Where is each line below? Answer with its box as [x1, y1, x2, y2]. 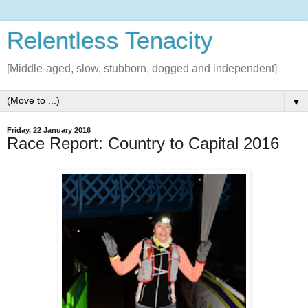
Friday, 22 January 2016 [7, 126, 91, 134]
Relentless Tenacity [7, 27, 213, 54]
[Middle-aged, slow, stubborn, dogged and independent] [7, 63, 277, 74]
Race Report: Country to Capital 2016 [7, 134, 279, 153]
